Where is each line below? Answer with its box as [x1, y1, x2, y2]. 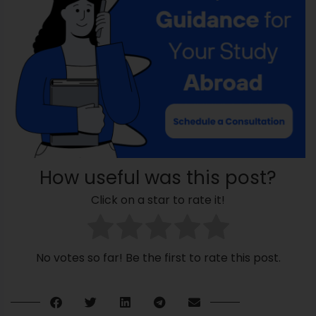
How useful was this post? [39, 164, 276, 190]
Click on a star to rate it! [91, 192, 225, 209]
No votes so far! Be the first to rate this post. [35, 249, 281, 266]
